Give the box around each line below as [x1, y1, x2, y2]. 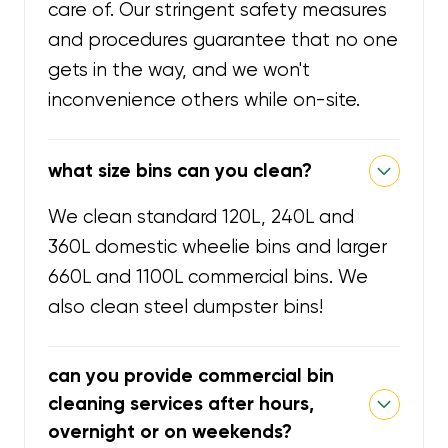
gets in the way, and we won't [48, 59, 311, 82]
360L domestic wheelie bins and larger [48, 236, 388, 259]
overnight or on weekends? [48, 420, 293, 444]
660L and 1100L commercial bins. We [48, 266, 369, 289]
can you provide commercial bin [48, 364, 335, 388]
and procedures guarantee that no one [48, 29, 399, 52]
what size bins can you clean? [48, 158, 313, 182]
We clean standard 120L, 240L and [48, 206, 355, 229]
